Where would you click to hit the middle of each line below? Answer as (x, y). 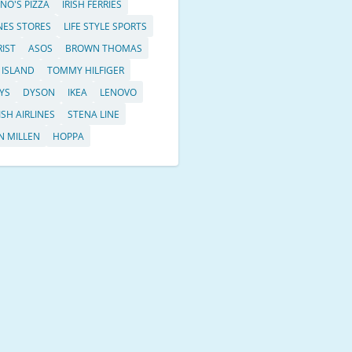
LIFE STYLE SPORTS (106, 27)
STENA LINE (94, 115)
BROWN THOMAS (104, 49)
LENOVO (119, 93)
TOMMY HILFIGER (86, 71)
